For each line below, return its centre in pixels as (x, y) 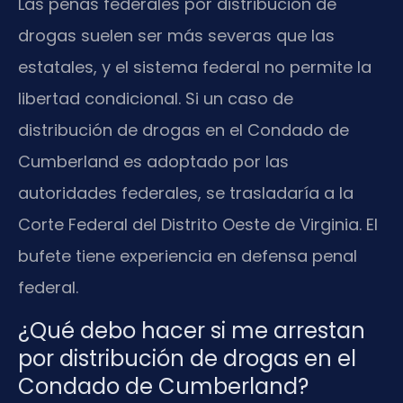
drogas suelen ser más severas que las (176, 36)
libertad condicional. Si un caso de (156, 99)
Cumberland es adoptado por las (153, 162)
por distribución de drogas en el (187, 358)
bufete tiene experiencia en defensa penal (188, 256)
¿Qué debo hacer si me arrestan (192, 330)
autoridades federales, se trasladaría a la (186, 193)
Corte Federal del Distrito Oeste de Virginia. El (198, 225)
